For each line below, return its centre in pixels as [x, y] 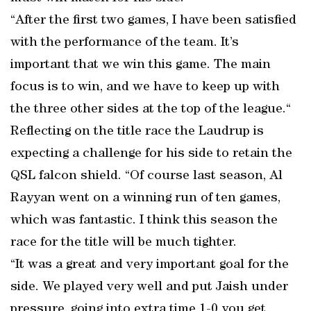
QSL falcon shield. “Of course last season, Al [146, 176]
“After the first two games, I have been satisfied [153, 21]
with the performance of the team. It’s [125, 43]
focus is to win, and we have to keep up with [145, 87]
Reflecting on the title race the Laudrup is [137, 132]
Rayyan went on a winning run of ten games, [145, 199]
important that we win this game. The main [141, 65]
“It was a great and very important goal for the [150, 265]
